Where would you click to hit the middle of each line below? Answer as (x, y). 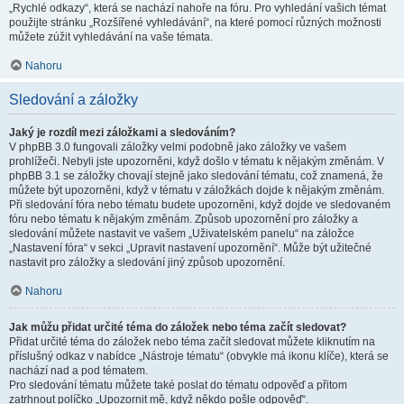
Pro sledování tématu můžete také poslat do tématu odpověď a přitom (178, 385)
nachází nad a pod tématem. (78, 371)
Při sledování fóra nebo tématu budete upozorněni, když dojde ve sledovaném (200, 205)
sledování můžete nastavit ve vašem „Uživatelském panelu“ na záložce (182, 234)
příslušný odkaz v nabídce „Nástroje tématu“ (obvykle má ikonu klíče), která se (199, 356)
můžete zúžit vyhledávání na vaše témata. (111, 37)
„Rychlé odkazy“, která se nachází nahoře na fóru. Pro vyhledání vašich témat (197, 8)
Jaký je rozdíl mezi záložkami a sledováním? (122, 133)
